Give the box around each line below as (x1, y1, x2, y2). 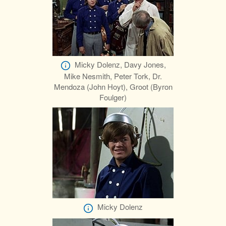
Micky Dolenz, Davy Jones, (74, 59, 166, 70)
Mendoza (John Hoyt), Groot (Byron (53, 81, 173, 92)
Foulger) (99, 92, 127, 103)
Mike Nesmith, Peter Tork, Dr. (64, 71, 162, 82)
